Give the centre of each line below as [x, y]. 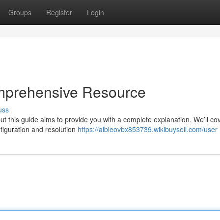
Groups [20, 12]
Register [59, 12]
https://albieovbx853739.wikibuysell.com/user [148, 129]
